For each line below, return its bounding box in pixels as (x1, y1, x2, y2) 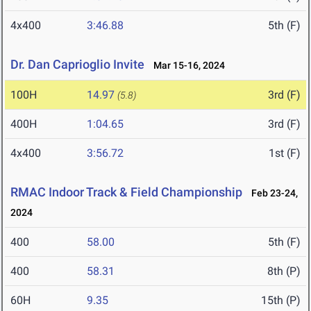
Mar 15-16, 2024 (147, 60, 225, 72)
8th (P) (267, 264, 301, 278)
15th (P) (261, 294, 301, 308)
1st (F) (269, 146, 301, 160)
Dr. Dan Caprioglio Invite (10, 57, 144, 72)
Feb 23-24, (245, 187, 298, 199)
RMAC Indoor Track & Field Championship (10, 185, 242, 200)
